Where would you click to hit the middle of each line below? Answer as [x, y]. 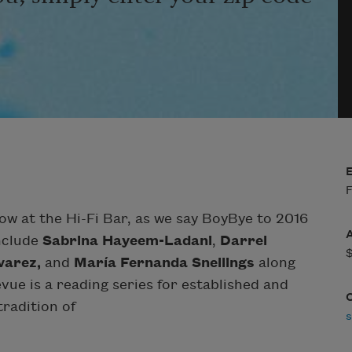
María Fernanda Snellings [164, 262]
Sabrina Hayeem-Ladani [127, 240]
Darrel [244, 240]
